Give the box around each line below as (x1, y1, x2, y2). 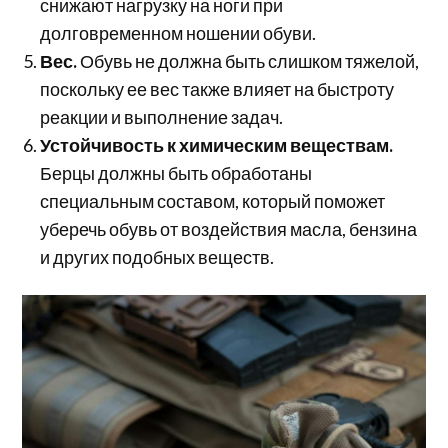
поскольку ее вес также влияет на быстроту (40, 78, 395, 101)
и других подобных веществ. (40, 246, 275, 269)
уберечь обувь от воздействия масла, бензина (40, 218, 418, 241)
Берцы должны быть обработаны (40, 162, 313, 185)
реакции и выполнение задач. (40, 106, 284, 129)
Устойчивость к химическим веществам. (40, 134, 394, 157)
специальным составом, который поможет (40, 190, 386, 213)
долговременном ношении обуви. (40, 22, 317, 45)
